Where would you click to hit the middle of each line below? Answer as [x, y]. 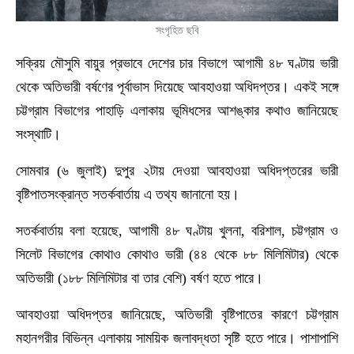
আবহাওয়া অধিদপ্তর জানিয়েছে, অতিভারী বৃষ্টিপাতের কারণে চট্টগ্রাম [177, 314]
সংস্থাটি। [38, 134]
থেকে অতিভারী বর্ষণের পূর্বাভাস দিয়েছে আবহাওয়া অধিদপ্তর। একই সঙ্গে [177, 87]
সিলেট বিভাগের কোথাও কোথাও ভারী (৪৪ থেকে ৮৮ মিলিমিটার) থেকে [177, 254]
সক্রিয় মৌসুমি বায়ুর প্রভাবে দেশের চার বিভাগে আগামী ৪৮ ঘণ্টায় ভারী [177, 63]
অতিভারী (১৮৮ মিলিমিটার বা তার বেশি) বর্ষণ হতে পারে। [139, 278]
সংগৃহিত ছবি [177, 30]
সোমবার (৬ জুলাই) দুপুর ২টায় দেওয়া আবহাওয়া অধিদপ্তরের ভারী [177, 170]
